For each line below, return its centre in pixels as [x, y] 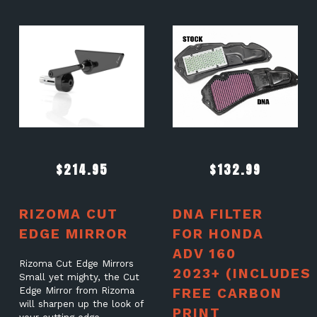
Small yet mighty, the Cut [79, 277]
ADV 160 [204, 253]
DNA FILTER [218, 214]
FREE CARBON [227, 293]
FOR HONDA [218, 234]
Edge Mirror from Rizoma [76, 290]
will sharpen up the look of [81, 304]
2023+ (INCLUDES [242, 273]
